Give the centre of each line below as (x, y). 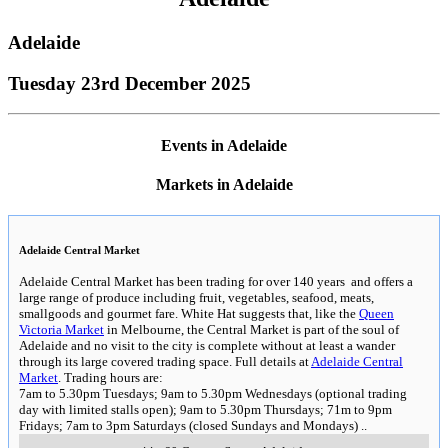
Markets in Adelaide (224, 184)
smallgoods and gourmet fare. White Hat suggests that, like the (189, 314)
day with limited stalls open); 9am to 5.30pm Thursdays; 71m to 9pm (205, 410)
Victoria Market (61, 330)
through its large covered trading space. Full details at (165, 362)
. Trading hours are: (110, 378)
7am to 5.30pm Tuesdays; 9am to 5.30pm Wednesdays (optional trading (213, 394)
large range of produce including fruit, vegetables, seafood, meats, (196, 298)
